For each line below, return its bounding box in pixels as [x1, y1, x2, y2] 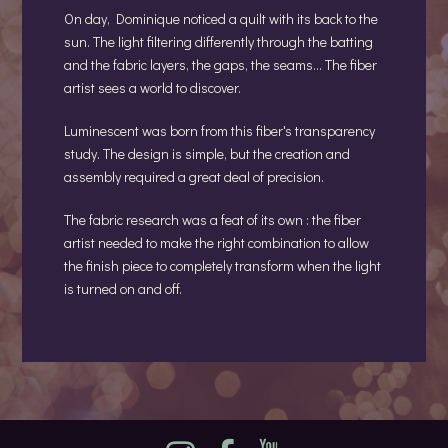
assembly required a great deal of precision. [64, 167, 324, 187]
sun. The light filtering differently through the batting [64, 32, 373, 52]
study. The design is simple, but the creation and [64, 144, 350, 164]
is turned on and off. [64, 279, 182, 299]
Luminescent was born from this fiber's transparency [64, 121, 375, 141]
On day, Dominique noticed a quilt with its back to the [64, 9, 378, 29]
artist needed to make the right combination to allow [64, 233, 369, 253]
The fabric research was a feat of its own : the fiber [64, 210, 361, 230]
